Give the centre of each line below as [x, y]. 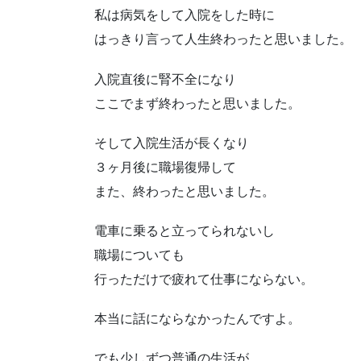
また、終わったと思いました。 [185, 191]
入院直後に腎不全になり [165, 79]
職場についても [139, 255]
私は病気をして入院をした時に [185, 15]
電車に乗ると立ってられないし [185, 231]
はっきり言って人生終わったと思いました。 [223, 39]
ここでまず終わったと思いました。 [197, 103]
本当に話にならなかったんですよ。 [197, 319]
